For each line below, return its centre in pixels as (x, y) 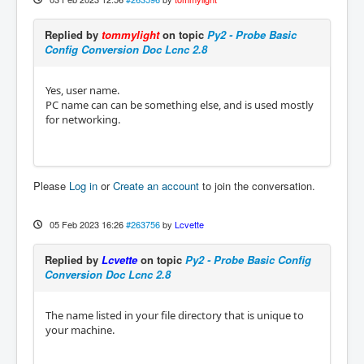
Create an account (156, 185)
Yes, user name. (82, 90)
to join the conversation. (257, 185)
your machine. (80, 329)
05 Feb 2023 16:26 (86, 224)
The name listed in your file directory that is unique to (175, 315)
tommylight (130, 34)
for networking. (83, 119)
